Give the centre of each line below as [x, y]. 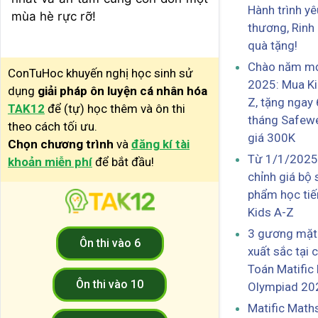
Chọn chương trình [62, 144]
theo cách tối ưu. [53, 126]
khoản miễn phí [50, 161]
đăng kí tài [160, 144]
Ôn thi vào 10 [110, 284]
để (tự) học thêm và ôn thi [115, 108]
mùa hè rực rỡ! [54, 16]
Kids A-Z [271, 213]
